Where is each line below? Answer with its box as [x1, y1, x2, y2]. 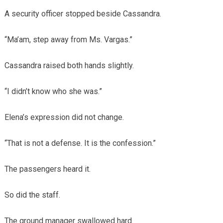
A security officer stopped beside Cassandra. [4, 9, 161, 19]
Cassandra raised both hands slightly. [4, 61, 134, 71]
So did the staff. [4, 190, 60, 200]
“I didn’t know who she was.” [4, 87, 102, 97]
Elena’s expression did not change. [4, 112, 124, 122]
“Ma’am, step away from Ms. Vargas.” [4, 35, 132, 45]
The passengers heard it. [4, 164, 91, 174]
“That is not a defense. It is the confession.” [4, 138, 156, 148]
